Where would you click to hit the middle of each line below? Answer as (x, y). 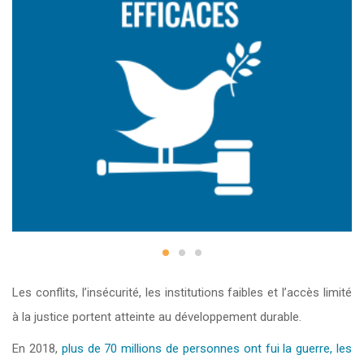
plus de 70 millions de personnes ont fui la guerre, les (207, 349)
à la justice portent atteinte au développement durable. (157, 317)
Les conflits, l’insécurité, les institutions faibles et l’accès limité (182, 292)
